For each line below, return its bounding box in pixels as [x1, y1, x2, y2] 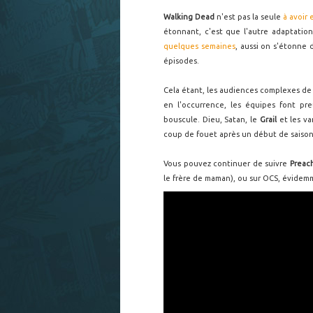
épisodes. [163, 57, 199, 65]
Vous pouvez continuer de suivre [163, 159, 290, 168]
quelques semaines [163, 42, 235, 50]
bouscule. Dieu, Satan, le [163, 115, 260, 124]
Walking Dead [163, 13, 214, 21]
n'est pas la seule [214, 13, 283, 21]
